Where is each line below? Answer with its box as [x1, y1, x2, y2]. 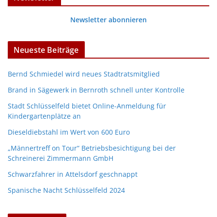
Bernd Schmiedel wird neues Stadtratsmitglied [8, 69, 160, 79]
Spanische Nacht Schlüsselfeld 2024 [8, 186, 125, 195]
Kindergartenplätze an [8, 111, 81, 121]
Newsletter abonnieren [70, 15, 147, 25]
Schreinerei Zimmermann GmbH [8, 154, 113, 163]
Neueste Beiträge [14, 45, 79, 56]
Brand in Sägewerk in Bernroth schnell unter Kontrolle [8, 85, 185, 95]
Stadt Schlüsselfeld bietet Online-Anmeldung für [8, 101, 166, 111]
